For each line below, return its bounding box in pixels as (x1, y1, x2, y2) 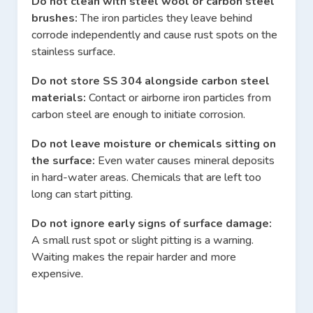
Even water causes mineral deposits (98, 153, 275, 169)
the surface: (31, 153, 98, 169)
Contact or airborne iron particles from (89, 90, 271, 106)
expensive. (31, 266, 83, 282)
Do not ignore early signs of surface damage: (31, 216, 272, 232)
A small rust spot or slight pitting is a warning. (31, 233, 254, 249)
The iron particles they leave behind (80, 10, 252, 27)
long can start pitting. (31, 187, 133, 203)
